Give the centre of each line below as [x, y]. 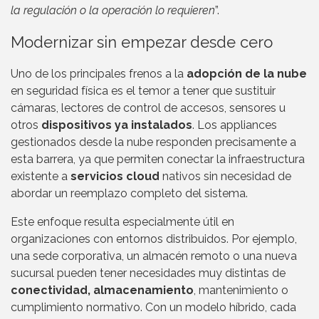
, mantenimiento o [241, 291]
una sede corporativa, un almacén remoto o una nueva [154, 256]
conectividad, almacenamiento [102, 291]
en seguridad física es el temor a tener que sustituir [143, 91]
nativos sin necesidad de [225, 177]
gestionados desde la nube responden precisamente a [153, 142]
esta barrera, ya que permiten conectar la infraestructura [158, 159]
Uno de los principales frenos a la [99, 74]
